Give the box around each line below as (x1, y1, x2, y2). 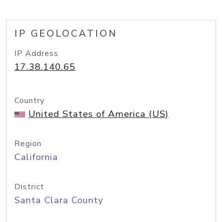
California (14, 151, 58, 164)
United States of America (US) (28, 108, 168, 120)
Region (14, 138, 42, 149)
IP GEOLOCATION (14, 27, 117, 40)
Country (14, 95, 45, 106)
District (14, 181, 44, 192)
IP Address (14, 48, 58, 59)
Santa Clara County (14, 194, 104, 207)
